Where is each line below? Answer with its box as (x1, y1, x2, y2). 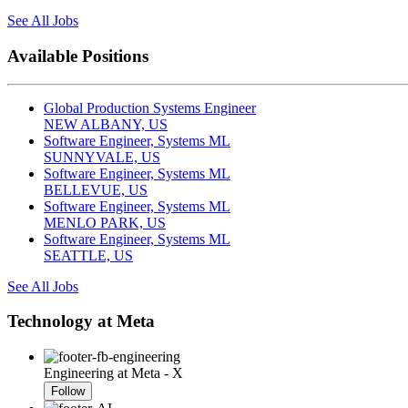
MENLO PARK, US (44, 214, 166, 230)
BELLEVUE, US (44, 181, 148, 198)
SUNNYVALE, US (44, 148, 160, 165)
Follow (51, 384, 85, 399)
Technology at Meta (7, 311, 155, 331)
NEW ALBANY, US (44, 116, 168, 132)
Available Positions (7, 46, 148, 66)
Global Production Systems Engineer (44, 99, 256, 116)
